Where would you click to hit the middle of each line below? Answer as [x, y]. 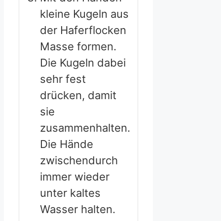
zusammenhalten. [85, 128]
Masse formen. [78, 46]
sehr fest [63, 79]
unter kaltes [70, 193]
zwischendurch [79, 160]
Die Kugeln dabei [83, 62]
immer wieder [75, 176]
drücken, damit [78, 95]
